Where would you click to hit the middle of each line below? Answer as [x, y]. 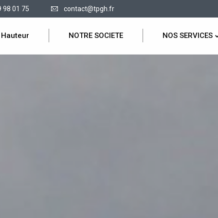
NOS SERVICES [187, 36]
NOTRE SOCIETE [96, 36]
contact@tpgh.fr [89, 9]
